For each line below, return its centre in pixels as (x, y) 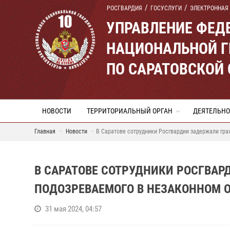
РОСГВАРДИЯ (124, 8)
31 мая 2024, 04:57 (73, 209)
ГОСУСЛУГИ (166, 8)
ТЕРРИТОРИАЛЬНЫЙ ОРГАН (130, 111)
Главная (45, 131)
